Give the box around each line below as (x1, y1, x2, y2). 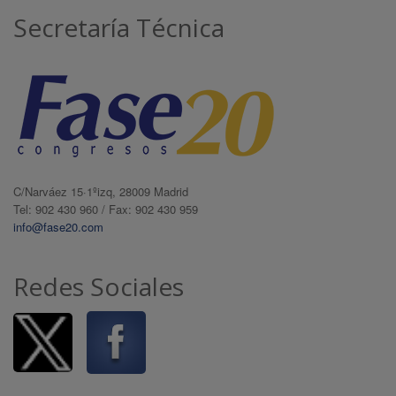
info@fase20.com (13, 218, 103, 235)
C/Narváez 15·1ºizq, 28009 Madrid (13, 183, 188, 200)
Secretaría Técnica (13, 11, 225, 44)
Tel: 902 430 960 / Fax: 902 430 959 (13, 201, 198, 217)
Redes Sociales (13, 270, 184, 303)
